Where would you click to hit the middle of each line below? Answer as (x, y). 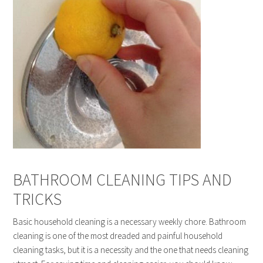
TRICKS (38, 199)
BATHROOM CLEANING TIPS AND (123, 180)
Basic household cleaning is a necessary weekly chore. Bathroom (130, 222)
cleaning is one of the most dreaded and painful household (118, 236)
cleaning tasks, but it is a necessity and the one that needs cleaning (131, 250)
